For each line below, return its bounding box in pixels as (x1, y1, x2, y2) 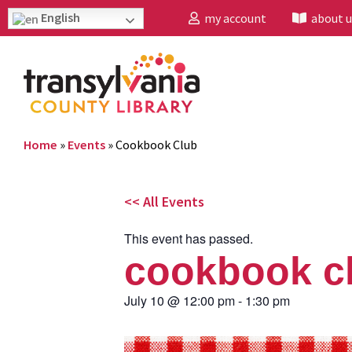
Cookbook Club (115, 136, 197, 152)
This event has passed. (124, 229, 253, 247)
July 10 (124, 291, 164, 310)
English (38, 9, 80, 25)
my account (200, 10, 266, 26)
